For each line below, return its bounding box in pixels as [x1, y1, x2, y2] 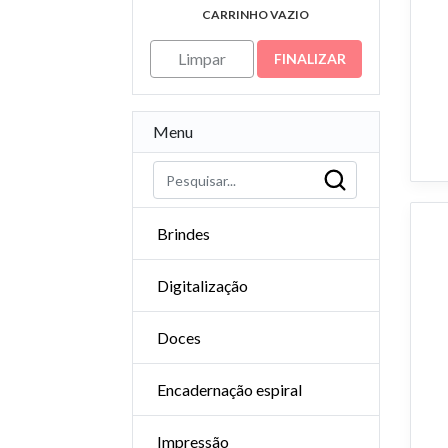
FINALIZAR [273, 50, 346, 67]
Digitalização [157, 276, 248, 295]
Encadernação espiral [157, 380, 302, 399]
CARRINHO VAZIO [202, 7, 310, 22]
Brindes [157, 224, 210, 243]
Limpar [177, 49, 226, 68]
